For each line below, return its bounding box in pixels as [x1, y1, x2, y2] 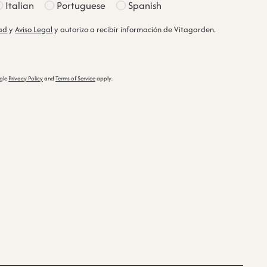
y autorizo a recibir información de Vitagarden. [52, 23, 216, 35]
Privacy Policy [8, 73, 43, 83]
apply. [95, 73, 113, 83]
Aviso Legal [15, 23, 53, 35]
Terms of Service [55, 73, 95, 83]
